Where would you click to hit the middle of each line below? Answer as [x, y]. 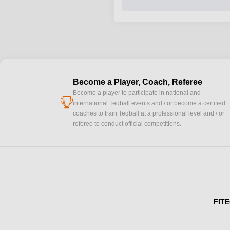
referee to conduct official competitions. [127, 124]
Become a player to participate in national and [137, 93]
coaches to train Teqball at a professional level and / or [149, 113]
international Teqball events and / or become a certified [149, 103]
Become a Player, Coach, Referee [138, 82]
